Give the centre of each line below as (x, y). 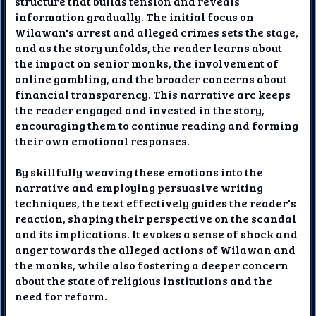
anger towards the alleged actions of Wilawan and (156, 249)
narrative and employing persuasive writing (139, 187)
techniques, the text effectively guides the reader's (156, 202)
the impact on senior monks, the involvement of (147, 63)
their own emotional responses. (103, 140)
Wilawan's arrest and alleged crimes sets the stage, (157, 32)
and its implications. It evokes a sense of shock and (157, 233)
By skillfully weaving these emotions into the (139, 171)
